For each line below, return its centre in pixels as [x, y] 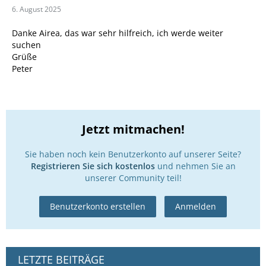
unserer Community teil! [133, 178]
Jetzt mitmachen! [133, 129]
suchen [26, 45]
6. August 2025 [37, 9]
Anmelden [196, 207]
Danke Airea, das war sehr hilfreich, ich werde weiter [118, 33]
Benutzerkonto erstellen [98, 207]
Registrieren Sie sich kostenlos [93, 166]
